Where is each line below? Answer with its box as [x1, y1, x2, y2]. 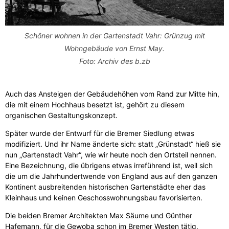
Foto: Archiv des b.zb [79, 57, 150, 66]
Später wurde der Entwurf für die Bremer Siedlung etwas [5, 129, 194, 138]
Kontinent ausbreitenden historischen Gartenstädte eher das [5, 182, 205, 192]
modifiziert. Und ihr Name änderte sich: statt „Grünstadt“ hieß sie [5, 140, 221, 149]
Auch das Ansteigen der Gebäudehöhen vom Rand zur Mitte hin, [5, 89, 219, 99]
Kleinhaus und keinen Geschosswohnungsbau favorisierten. [5, 193, 202, 202]
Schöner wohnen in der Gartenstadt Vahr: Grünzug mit [24, 31, 205, 40]
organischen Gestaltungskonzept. [5, 111, 118, 120]
